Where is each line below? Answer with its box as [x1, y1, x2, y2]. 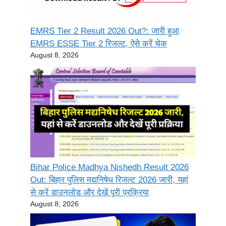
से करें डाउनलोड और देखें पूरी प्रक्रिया [30, 188, 149, 198]
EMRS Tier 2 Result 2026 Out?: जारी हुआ [30, 26, 179, 36]
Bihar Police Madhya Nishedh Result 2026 [30, 162, 189, 173]
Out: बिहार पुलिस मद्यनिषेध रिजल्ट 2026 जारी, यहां [30, 175, 188, 185]
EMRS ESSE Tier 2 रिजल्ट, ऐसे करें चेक [30, 39, 167, 49]
